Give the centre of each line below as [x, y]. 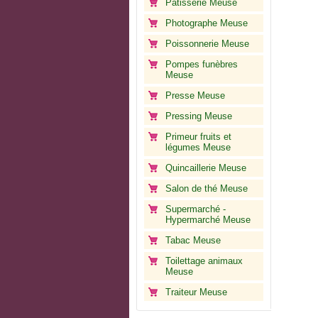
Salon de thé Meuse [207, 188]
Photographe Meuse [207, 23]
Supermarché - [196, 209]
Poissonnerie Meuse [207, 44]
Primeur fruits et [198, 137]
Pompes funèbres [202, 64]
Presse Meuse [195, 95]
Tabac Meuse [193, 240]
